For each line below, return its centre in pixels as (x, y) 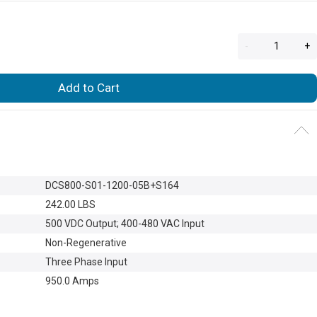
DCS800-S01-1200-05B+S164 (112, 185)
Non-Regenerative (86, 242)
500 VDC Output (81, 223)
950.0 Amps (72, 281)
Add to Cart (89, 87)
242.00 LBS (70, 204)
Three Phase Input (86, 261)
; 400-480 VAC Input (161, 223)
